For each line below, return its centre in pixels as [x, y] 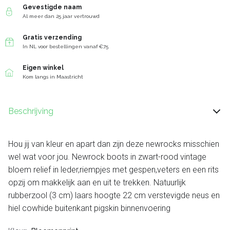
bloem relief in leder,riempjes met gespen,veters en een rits [113, 170]
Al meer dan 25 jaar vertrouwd [61, 16]
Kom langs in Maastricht [53, 77]
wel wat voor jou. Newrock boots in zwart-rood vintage [107, 157]
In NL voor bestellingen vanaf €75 [65, 47]
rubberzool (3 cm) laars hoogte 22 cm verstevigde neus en [114, 196]
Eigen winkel [43, 68]
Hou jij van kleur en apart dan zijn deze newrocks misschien [114, 144]
